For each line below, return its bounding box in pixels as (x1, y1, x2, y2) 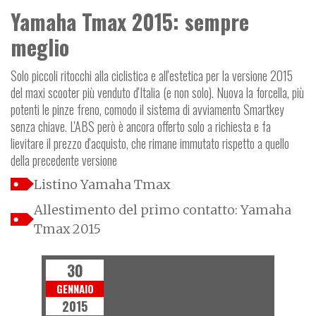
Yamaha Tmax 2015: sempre (11, 5, 249, 37)
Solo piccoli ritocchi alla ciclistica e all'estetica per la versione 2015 (11, 66, 293, 85)
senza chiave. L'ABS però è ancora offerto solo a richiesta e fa (11, 116, 271, 135)
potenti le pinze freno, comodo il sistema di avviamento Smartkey (11, 99, 284, 119)
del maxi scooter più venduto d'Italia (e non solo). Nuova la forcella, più (11, 83, 304, 102)
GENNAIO (56, 280, 94, 296)
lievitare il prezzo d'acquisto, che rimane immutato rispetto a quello (11, 133, 289, 152)
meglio (11, 30, 69, 63)
